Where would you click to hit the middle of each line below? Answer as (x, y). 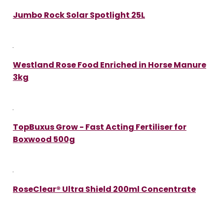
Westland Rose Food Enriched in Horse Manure (110, 65)
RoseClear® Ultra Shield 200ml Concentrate (104, 189)
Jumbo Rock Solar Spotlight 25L (79, 15)
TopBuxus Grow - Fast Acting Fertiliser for (100, 127)
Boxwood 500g (44, 139)
